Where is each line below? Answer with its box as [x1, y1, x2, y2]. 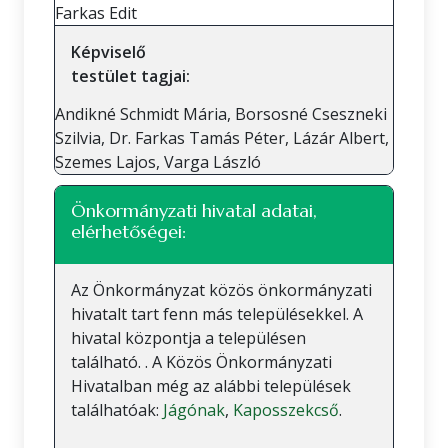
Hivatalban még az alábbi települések [71, 375, 351, 397]
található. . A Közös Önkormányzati [71, 351, 332, 373]
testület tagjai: [71, 65, 190, 87]
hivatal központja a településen [71, 327, 306, 349]
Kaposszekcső [233, 399, 339, 421]
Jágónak [163, 399, 225, 421]
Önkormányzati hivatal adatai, [71, 199, 317, 222]
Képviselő [71, 41, 146, 63]
